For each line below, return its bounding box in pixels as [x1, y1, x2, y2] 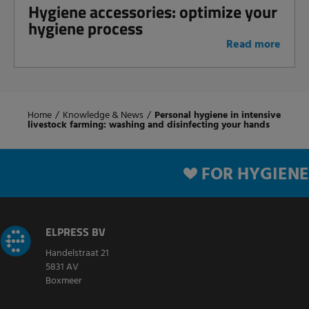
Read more [226, 36, 281, 54]
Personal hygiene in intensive [154, 108, 281, 123]
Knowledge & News [63, 108, 143, 123]
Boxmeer [46, 273, 82, 289]
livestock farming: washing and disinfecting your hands [28, 117, 270, 133]
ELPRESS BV [46, 223, 106, 240]
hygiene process [28, 16, 143, 41]
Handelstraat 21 [46, 246, 109, 261]
